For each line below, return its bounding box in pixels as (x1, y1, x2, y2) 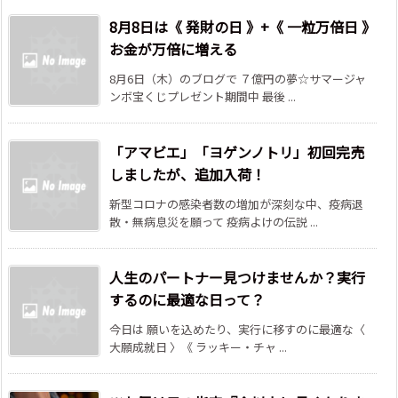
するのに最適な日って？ (109, 289, 265, 311)
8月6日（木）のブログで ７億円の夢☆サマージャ (109, 70, 366, 88)
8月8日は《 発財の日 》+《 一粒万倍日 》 (109, 16, 376, 38)
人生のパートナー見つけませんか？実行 (109, 267, 365, 289)
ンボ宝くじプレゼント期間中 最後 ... (109, 88, 296, 106)
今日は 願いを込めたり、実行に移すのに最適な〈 (109, 321, 365, 338)
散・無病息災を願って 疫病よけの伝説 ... (109, 213, 318, 231)
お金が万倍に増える (109, 38, 237, 60)
